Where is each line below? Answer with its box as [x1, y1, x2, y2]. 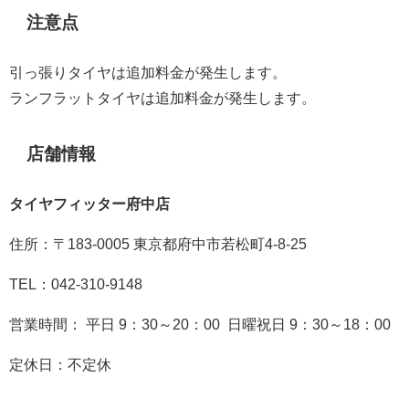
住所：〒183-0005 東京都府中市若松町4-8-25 [9, 236, 307, 252]
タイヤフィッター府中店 [9, 196, 170, 212]
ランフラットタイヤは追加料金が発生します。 [9, 90, 316, 106]
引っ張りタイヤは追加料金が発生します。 [9, 65, 287, 80]
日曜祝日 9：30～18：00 [227, 317, 391, 332]
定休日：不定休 [9, 357, 111, 372]
